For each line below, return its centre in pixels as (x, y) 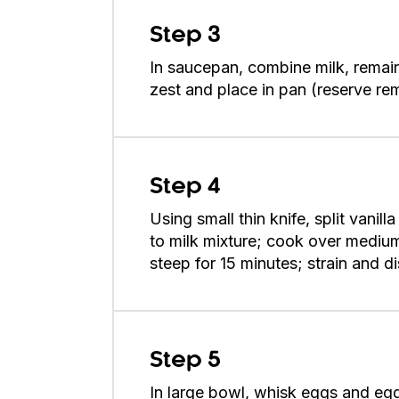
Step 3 (185, 36)
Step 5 (185, 360)
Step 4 (185, 187)
